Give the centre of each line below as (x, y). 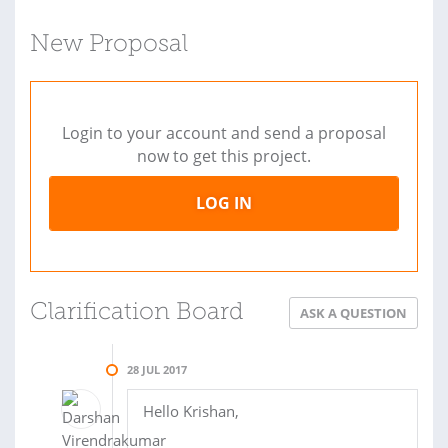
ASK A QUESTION (353, 312)
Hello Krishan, (191, 410)
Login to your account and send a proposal (224, 132)
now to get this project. (224, 155)
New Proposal (109, 44)
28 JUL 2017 (157, 369)
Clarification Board (137, 312)
